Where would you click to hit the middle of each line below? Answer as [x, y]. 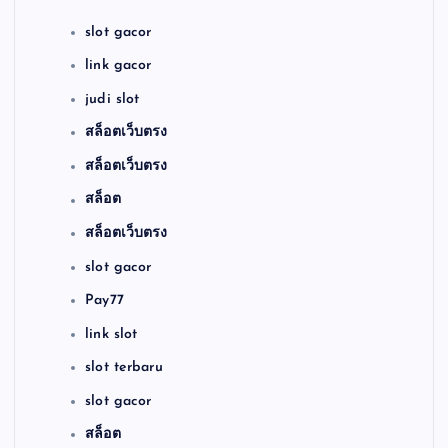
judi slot [112, 99]
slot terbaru [124, 368]
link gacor [118, 66]
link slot [111, 334]
